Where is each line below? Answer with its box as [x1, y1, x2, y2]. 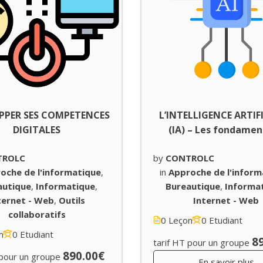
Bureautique [166, 180, 221, 192]
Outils [59, 194, 86, 206]
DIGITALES [13, 123, 61, 136]
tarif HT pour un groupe [153, 236, 249, 248]
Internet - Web [193, 194, 259, 206]
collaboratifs [8, 208, 66, 220]
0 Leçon [161, 214, 193, 226]
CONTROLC [166, 151, 214, 164]
